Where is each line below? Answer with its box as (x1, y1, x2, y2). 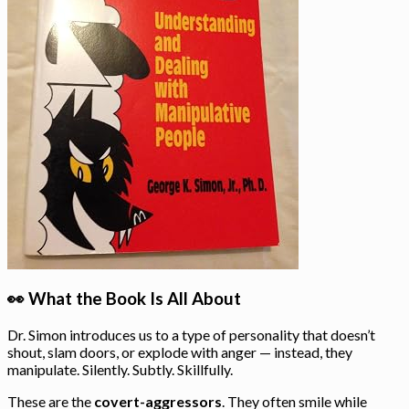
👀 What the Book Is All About (7, 288, 241, 309)
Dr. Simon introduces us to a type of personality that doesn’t (7, 326, 375, 344)
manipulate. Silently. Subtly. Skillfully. (7, 361, 233, 379)
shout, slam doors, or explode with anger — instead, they (7, 343, 352, 362)
